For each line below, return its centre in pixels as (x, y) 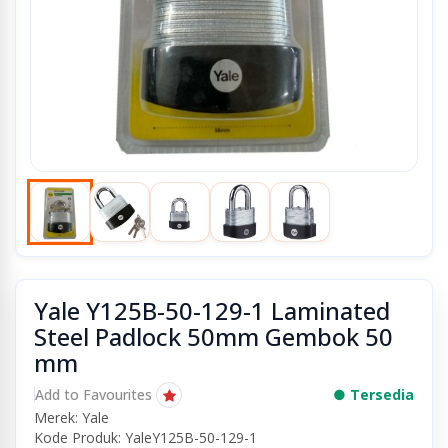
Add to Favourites (93, 394)
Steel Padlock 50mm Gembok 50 (213, 336)
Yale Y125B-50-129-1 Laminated (212, 310)
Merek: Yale (71, 417)
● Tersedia (373, 394)
